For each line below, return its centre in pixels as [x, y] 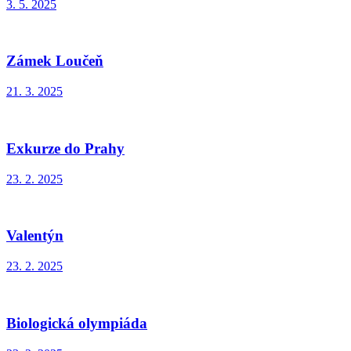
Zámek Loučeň [55, 61]
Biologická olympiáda [77, 323]
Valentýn [35, 236]
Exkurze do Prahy [65, 148]
